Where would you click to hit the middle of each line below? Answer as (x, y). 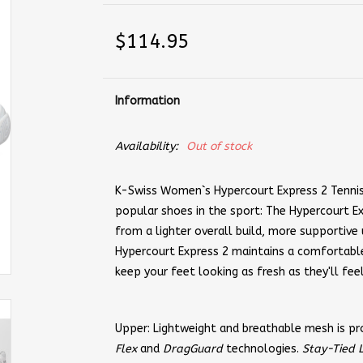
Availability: (146, 146)
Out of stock (219, 146)
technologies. (264, 349)
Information (147, 101)
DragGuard (194, 349)
